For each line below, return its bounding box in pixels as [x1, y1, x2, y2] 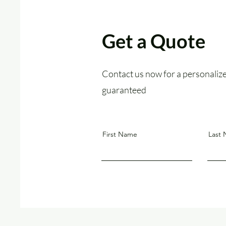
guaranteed [102, 84, 146, 95]
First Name [102, 130, 137, 139]
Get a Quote [102, 29, 205, 52]
